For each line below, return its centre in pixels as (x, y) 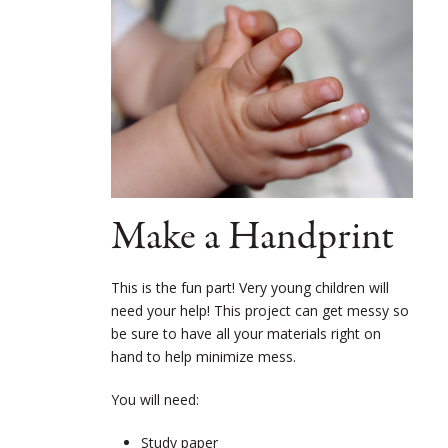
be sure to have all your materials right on (246, 334)
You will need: (155, 400)
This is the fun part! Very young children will (250, 288)
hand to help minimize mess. (203, 357)
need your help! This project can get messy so (260, 311)
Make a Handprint (252, 238)
